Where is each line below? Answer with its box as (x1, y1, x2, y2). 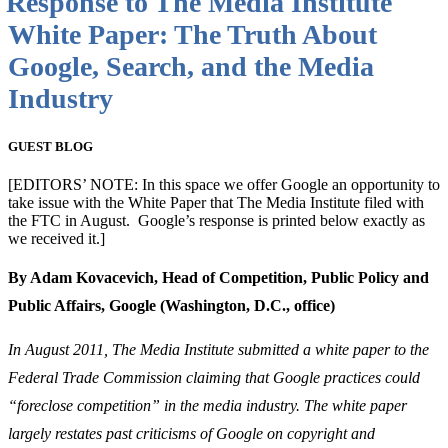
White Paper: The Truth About (8, 19, 377, 51)
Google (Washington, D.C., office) (109, 297, 335, 315)
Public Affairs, (8, 297, 109, 315)
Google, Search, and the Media (8, 51, 374, 83)
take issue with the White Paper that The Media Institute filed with (8, 194, 424, 212)
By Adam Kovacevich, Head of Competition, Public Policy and (8, 269, 429, 287)
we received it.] (8, 230, 105, 248)
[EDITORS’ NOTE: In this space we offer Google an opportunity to (8, 176, 440, 194)
